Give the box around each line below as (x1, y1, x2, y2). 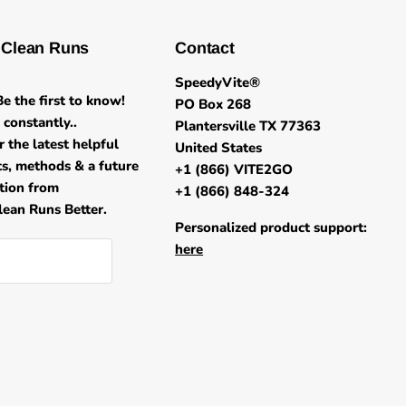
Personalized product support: (175, 217, 368, 237)
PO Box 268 (175, 94, 252, 113)
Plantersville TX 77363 (175, 116, 322, 135)
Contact (175, 38, 235, 57)
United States (175, 138, 263, 157)
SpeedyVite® (175, 72, 261, 92)
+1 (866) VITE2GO (175, 159, 294, 179)
